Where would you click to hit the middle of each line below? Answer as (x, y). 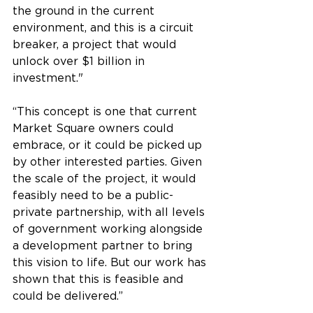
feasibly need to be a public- (93, 195)
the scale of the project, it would (106, 178)
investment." (48, 77)
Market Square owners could (95, 128)
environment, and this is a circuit (105, 27)
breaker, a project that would (96, 44)
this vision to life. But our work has (111, 262)
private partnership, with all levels (110, 211)
